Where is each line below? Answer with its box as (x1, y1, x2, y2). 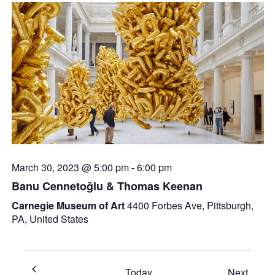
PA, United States (11, 211, 88, 226)
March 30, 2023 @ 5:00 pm (11, 160, 129, 174)
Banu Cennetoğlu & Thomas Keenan (11, 177, 203, 194)
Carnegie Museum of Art (11, 198, 127, 212)
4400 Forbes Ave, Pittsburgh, (126, 198, 254, 212)
